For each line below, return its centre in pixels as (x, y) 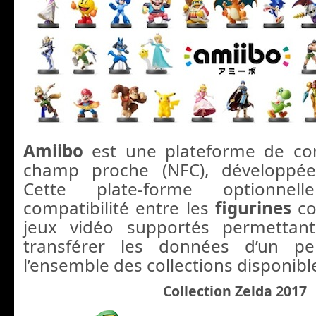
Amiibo (53, 150)
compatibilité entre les (119, 207)
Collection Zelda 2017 (236, 291)
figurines (253, 207)
